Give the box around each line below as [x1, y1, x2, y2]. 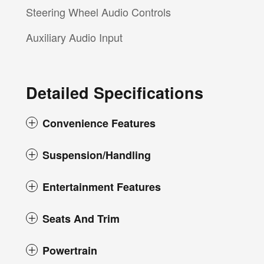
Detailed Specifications [26, 81, 203, 104]
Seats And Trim [42, 211, 120, 227]
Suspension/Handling [42, 147, 151, 163]
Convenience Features [42, 115, 156, 131]
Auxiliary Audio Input [26, 29, 123, 45]
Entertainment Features [42, 179, 161, 195]
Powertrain [42, 243, 97, 259]
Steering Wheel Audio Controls [26, 4, 171, 20]
